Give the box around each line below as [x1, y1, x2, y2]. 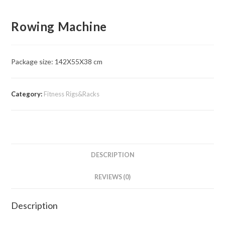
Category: [11, 89, 44, 98]
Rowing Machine [11, 19, 107, 34]
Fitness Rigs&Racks [44, 89, 100, 98]
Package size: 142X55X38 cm [11, 57, 103, 66]
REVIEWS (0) [94, 173, 131, 181]
